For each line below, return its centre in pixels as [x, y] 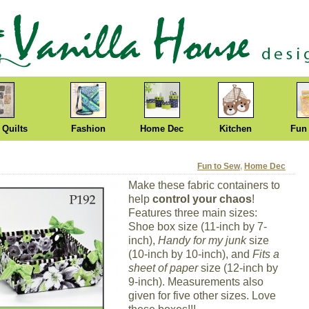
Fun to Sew [219, 166]
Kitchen [236, 129]
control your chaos [202, 199]
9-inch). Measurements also [196, 282]
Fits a [266, 254]
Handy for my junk [202, 240]
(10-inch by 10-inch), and [190, 254]
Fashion [88, 129]
